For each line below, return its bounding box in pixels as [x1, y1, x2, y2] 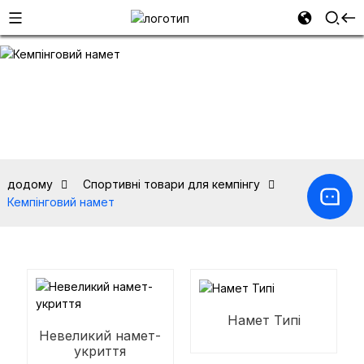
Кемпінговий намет [6, 195, 115, 209]
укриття [74, 343, 127, 359]
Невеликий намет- [39, 327, 162, 344]
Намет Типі [227, 311, 301, 328]
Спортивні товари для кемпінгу [82, 177, 260, 191]
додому [6, 177, 53, 191]
